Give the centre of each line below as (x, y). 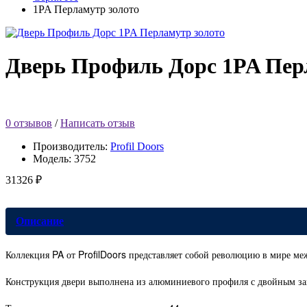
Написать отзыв (98, 123)
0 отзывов (29, 123)
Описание (40, 221)
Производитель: (72, 146)
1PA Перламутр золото (86, 9)
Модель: (53, 158)
